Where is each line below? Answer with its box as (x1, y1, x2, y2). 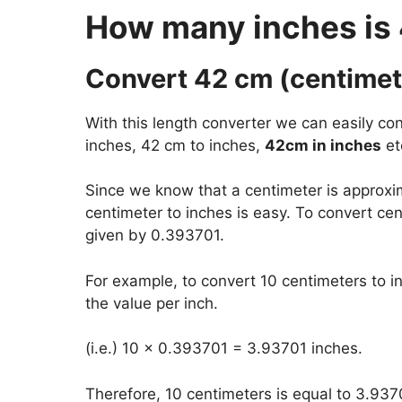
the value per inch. (84, 293, 218, 312)
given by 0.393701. (84, 226, 224, 245)
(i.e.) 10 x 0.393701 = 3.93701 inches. (84, 339, 363, 358)
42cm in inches (264, 135, 381, 154)
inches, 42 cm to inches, (84, 135, 265, 154)
